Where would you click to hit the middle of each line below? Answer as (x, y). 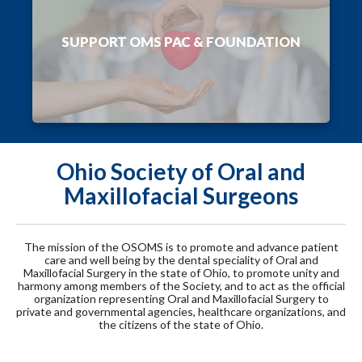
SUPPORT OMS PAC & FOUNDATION (181, 41)
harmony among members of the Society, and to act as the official (181, 285)
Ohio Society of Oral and (181, 171)
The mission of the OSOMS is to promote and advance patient (181, 246)
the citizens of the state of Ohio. (181, 324)
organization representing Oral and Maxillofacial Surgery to (181, 298)
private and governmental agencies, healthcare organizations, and (181, 311)
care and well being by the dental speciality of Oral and (181, 259)
